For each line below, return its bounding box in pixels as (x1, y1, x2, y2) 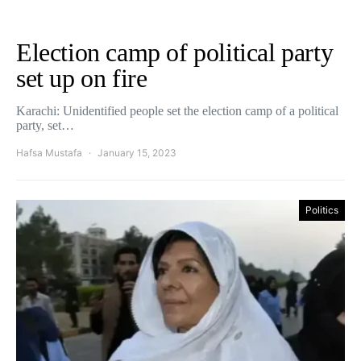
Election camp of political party (16, 38, 334, 67)
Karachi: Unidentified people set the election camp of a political (16, 104, 338, 118)
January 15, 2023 (98, 147, 176, 159)
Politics (305, 204, 338, 216)
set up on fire (16, 64, 147, 93)
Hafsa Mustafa (16, 147, 82, 159)
